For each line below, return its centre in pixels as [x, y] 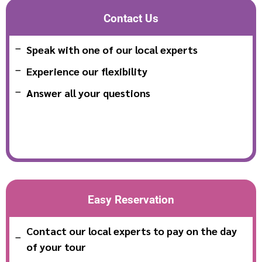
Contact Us [131, 18]
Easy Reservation [131, 199]
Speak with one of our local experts [112, 49]
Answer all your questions [88, 92]
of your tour [56, 246]
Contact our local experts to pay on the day [131, 230]
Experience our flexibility [87, 71]
